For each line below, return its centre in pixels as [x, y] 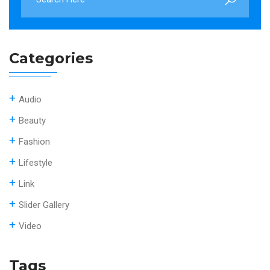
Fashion [34, 141]
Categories [51, 58]
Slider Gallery [44, 205]
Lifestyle [36, 162]
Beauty [32, 120]
